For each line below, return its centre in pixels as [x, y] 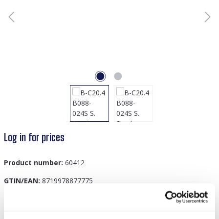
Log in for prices [34, 137]
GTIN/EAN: [23, 181]
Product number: [34, 163]
